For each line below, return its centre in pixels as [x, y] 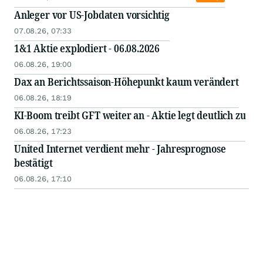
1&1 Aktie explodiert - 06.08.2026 [87, 48]
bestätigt [33, 163]
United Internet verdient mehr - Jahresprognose [120, 149]
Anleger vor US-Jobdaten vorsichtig [92, 15]
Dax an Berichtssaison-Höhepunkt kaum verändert [127, 82]
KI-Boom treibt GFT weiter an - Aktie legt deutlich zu [130, 115]
